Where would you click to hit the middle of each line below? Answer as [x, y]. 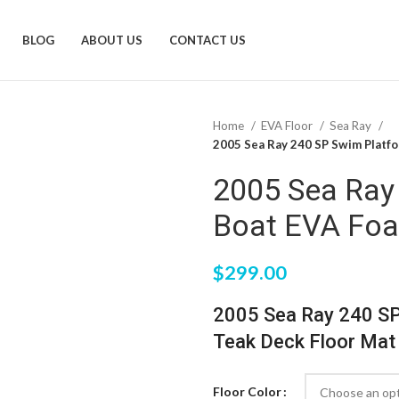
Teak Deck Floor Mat [304, 342]
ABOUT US [112, 40]
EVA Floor [288, 126]
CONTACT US [208, 40]
